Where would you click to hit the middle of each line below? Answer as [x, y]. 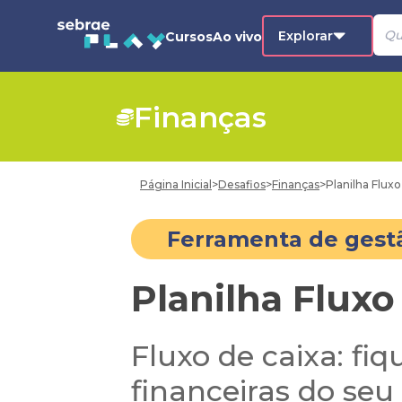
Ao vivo [237, 36]
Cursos [189, 36]
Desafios [242, 185]
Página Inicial [176, 185]
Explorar [306, 36]
